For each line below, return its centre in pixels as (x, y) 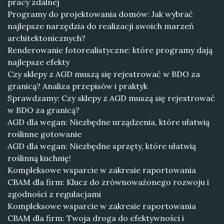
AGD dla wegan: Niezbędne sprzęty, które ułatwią (102, 146)
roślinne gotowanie (44, 134)
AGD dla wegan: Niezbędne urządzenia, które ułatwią (108, 122)
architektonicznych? (46, 38)
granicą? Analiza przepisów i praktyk (77, 86)
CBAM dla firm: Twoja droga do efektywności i (96, 218)
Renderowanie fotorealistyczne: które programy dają (110, 50)
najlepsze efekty (38, 62)
